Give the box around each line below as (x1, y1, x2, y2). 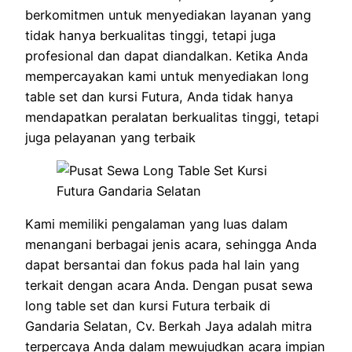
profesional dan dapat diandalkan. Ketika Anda (25, 47, 308, 64)
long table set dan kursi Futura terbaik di (25, 298, 270, 314)
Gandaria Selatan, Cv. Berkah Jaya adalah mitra (25, 318, 312, 335)
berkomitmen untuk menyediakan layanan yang (25, 6, 311, 23)
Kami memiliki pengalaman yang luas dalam (25, 216, 288, 233)
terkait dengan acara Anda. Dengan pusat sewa (25, 277, 313, 294)
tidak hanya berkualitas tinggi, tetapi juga (25, 27, 276, 43)
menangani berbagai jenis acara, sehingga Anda (25, 236, 317, 253)
